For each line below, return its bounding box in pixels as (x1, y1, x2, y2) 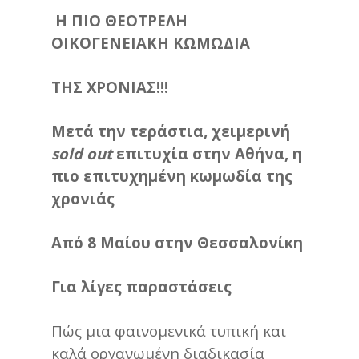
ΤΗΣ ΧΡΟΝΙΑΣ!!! (51, 76, 168, 97)
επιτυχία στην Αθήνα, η (112, 143, 302, 163)
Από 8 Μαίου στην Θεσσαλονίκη (51, 232, 303, 252)
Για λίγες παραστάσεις (51, 276, 232, 296)
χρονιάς (51, 188, 115, 208)
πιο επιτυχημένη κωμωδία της (51, 165, 292, 186)
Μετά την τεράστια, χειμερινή (51, 120, 290, 141)
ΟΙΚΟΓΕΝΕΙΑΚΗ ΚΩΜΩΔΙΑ (51, 32, 250, 53)
